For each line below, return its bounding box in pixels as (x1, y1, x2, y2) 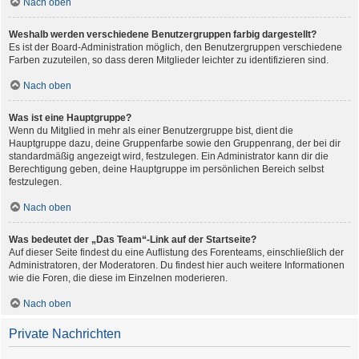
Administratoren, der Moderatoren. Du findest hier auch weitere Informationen (9, 260, 345, 272)
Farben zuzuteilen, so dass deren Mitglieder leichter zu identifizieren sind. (9, 54, 329, 67)
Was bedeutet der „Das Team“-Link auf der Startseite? (9, 234, 256, 246)
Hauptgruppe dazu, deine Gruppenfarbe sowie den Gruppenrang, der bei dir (9, 138, 341, 150)
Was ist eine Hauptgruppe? (9, 112, 131, 124)
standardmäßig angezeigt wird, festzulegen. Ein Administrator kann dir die (9, 151, 329, 163)
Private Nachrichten (9, 327, 121, 341)
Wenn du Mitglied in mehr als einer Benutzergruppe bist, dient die (9, 125, 293, 137)
